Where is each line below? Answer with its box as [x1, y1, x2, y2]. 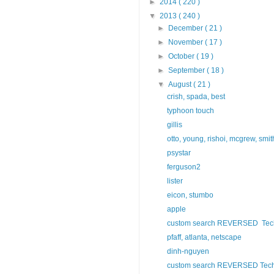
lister [166, 176, 183, 185]
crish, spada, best [166, 92, 225, 101]
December [168, 23, 206, 32]
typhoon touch [166, 106, 214, 115]
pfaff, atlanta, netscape [166, 232, 242, 242]
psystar [166, 148, 191, 157]
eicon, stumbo [166, 190, 213, 199]
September [168, 65, 207, 75]
